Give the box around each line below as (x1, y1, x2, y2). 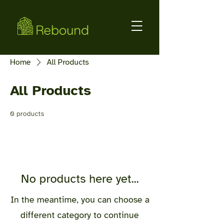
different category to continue (20, 210, 139, 221)
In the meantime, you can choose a (10, 194, 149, 205)
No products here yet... (20, 171, 139, 186)
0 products (10, 110, 44, 118)
